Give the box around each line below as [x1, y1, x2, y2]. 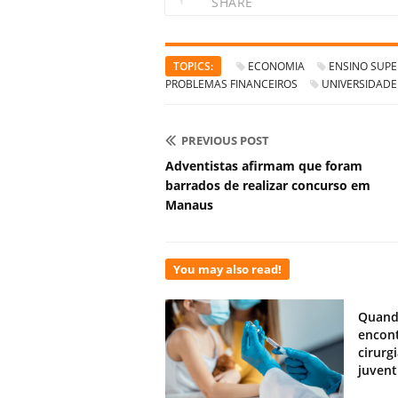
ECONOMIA [248, 59, 305, 75]
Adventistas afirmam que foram [165, 157, 362, 175]
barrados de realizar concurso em [165, 177, 370, 195]
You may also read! [173, 261, 282, 278]
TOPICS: [173, 59, 213, 75]
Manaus [165, 196, 213, 214]
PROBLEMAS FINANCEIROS [165, 76, 298, 92]
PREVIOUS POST [181, 132, 269, 149]
